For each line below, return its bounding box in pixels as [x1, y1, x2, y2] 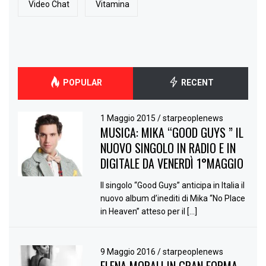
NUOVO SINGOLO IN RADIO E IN [100, 138, 236, 157]
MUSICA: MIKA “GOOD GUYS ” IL [100, 123, 244, 141]
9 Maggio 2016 [100, 246, 158, 256]
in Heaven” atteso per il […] [100, 206, 198, 216]
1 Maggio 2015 [100, 113, 158, 123]
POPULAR [61, 77, 102, 87]
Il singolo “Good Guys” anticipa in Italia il [100, 180, 245, 190]
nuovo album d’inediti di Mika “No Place [100, 193, 246, 203]
